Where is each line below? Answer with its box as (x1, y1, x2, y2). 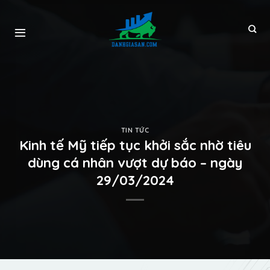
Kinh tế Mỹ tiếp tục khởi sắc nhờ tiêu (19, 137, 251, 154)
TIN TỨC (121, 125, 149, 134)
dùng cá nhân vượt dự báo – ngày (28, 154, 242, 172)
